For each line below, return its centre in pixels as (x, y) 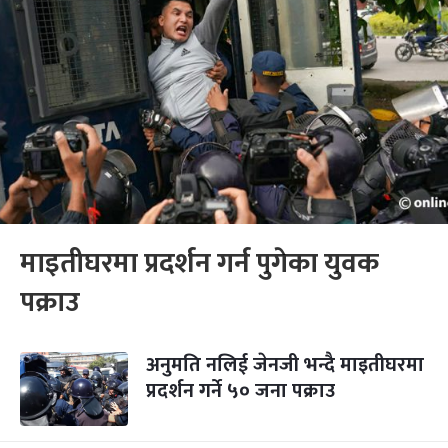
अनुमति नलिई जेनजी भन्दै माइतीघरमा (285, 365)
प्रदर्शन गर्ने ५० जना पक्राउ (240, 391)
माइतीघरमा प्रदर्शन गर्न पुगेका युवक (199, 263)
